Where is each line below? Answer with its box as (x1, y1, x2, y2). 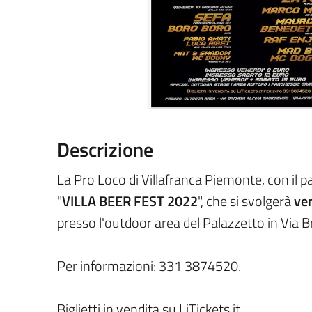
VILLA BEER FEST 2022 (61, 189, 198, 212)
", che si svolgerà (197, 189, 294, 212)
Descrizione (56, 134, 153, 164)
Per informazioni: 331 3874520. (56, 254, 241, 276)
